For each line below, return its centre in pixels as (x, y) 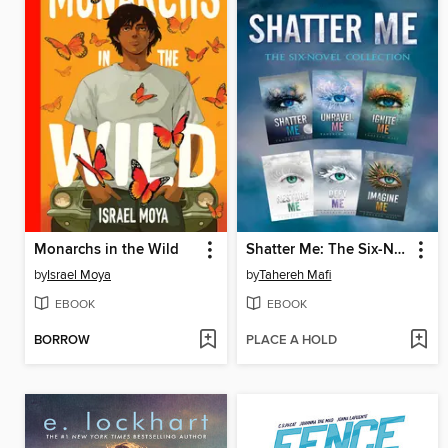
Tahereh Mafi (295, 274)
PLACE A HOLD (291, 341)
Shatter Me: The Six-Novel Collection (399, 249)
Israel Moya (79, 274)
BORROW (62, 341)
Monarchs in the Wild (106, 249)
